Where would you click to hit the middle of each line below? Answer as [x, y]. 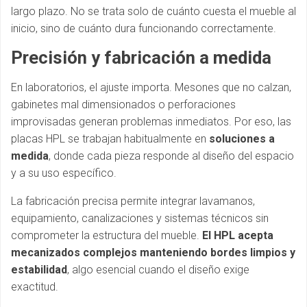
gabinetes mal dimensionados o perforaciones [123, 105]
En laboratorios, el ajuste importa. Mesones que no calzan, [151, 87]
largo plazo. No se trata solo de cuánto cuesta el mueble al [153, 11]
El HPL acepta [238, 235]
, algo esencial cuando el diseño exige [158, 270]
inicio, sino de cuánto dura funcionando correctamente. [144, 28]
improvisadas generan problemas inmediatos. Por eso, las [151, 122]
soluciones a [242, 139]
